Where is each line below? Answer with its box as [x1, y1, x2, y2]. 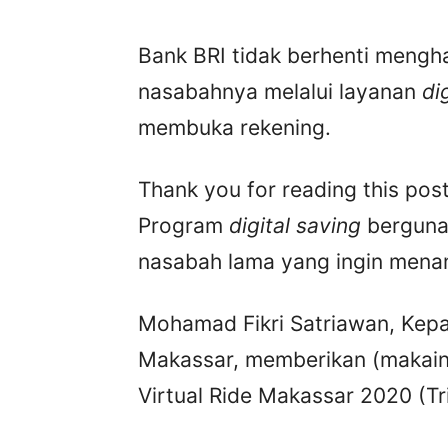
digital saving [229, 213, 361, 239]
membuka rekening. [138, 115, 331, 141]
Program [138, 213, 229, 239]
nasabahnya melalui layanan [138, 79, 422, 105]
